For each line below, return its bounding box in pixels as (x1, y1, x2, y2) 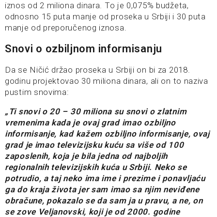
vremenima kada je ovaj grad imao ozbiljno (5, 118, 176, 128)
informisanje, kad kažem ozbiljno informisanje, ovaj (5, 129, 210, 139)
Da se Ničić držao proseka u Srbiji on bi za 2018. (5, 65, 190, 75)
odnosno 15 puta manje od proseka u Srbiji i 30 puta (5, 12, 206, 22)
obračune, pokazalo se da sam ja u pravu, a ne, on (5, 196, 203, 206)
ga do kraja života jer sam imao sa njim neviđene (5, 185, 200, 195)
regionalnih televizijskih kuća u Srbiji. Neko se (5, 162, 187, 172)
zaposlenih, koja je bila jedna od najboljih (5, 151, 168, 161)
